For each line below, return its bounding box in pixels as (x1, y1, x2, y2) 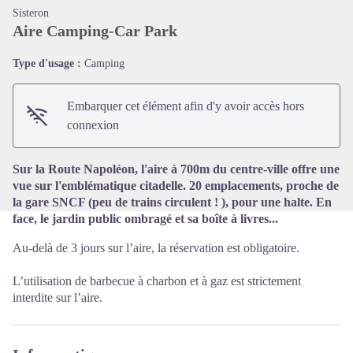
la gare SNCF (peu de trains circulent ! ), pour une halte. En (13, 195, 332, 209)
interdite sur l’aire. (13, 291, 102, 304)
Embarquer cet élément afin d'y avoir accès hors (67, 99, 305, 113)
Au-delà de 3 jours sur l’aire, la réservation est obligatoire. (13, 241, 299, 255)
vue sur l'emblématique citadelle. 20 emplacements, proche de (13, 179, 339, 192)
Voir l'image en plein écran (176, 80, 308, 94)
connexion (67, 118, 120, 132)
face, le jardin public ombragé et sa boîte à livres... (13, 212, 278, 225)
